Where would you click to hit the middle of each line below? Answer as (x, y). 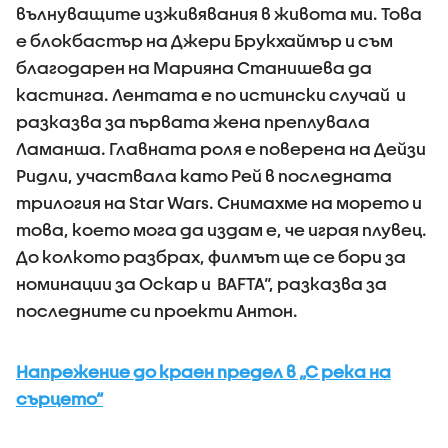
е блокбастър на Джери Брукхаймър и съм (204, 40)
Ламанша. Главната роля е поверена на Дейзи (221, 148)
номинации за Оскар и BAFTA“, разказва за (201, 283)
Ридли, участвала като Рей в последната (204, 175)
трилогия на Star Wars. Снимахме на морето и (219, 202)
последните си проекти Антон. (157, 310)
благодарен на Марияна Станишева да (194, 67)
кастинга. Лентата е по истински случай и (211, 94)
